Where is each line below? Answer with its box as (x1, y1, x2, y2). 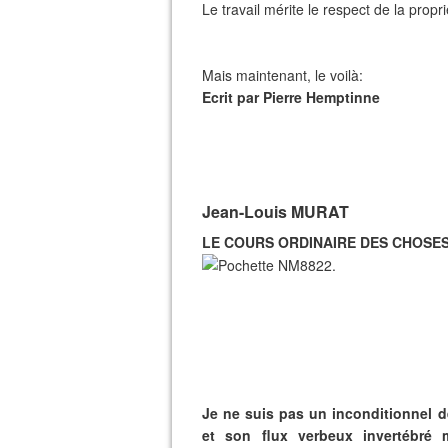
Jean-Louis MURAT (202, 200, 349, 223)
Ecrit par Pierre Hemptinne (202, 87, 380, 107)
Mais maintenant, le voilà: (202, 65, 367, 85)
